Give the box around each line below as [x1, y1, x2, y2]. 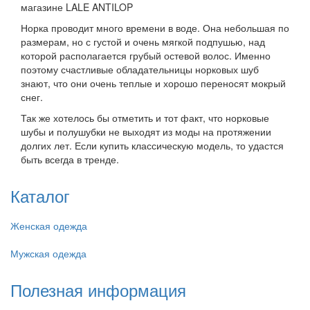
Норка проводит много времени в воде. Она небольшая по [21, 21, 289, 35]
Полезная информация [10, 277, 186, 302]
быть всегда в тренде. [21, 152, 119, 167]
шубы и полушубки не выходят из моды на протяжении [21, 125, 271, 139]
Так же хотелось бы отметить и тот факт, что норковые [21, 111, 269, 125]
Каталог [10, 183, 70, 208]
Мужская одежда [10, 246, 86, 261]
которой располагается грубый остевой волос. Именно [21, 48, 271, 63]
